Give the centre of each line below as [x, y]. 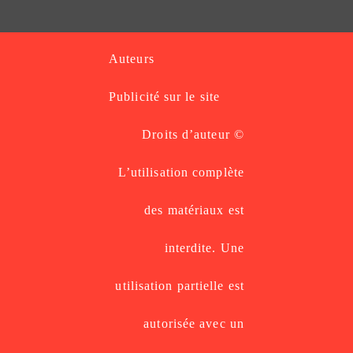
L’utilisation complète [181, 172]
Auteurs [132, 59]
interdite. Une [204, 248]
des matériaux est [194, 210]
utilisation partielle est [180, 286]
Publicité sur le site [165, 97]
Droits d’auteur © [193, 134]
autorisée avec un [194, 323]
